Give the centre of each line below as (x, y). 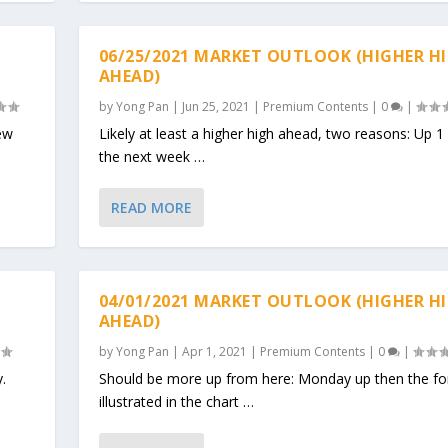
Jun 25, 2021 (215, 106)
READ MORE (151, 207)
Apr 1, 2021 (214, 351)
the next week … (151, 156)
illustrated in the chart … (176, 401)
